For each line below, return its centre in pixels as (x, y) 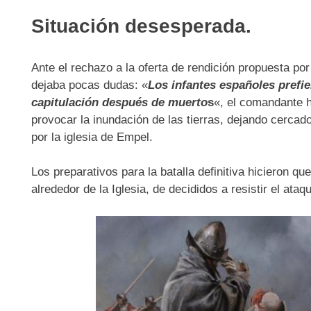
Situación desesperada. (141, 26)
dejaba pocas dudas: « (89, 85)
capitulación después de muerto (119, 102)
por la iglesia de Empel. (92, 137)
